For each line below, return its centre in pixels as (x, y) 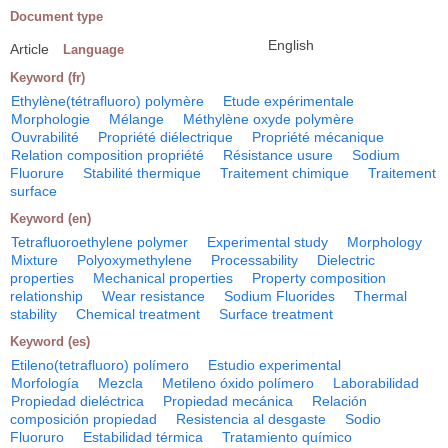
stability (33, 313)
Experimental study (267, 241)
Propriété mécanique (318, 136)
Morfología (45, 382)
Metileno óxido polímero (238, 382)
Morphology (384, 241)
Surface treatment (276, 313)
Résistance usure (278, 154)
